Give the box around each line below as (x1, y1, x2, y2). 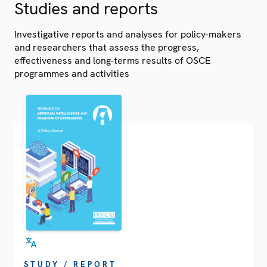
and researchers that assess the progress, (14, 41, 199, 54)
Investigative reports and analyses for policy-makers (14, 28, 241, 41)
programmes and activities (14, 67, 129, 80)
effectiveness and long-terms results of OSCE (14, 54, 210, 67)
